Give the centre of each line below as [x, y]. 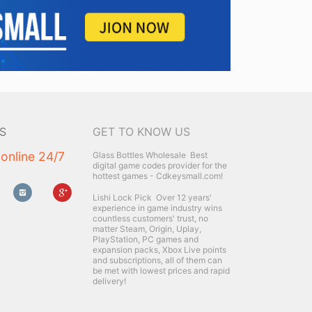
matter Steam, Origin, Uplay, [147, 229]
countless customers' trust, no [150, 219]
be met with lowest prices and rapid [161, 271]
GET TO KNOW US [141, 132]
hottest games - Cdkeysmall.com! [158, 176]
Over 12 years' [182, 198]
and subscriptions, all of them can [157, 260]
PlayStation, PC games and [146, 240]
